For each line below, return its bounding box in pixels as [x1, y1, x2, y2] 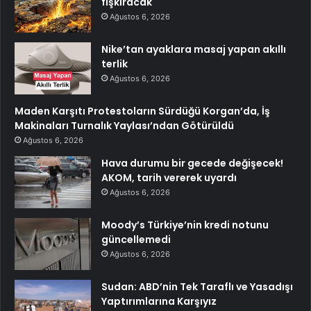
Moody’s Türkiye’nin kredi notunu [101, 218, 269, 233]
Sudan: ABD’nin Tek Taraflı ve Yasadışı [101, 280, 293, 294]
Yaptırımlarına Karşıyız [101, 294, 217, 309]
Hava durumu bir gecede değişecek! [101, 156, 283, 171]
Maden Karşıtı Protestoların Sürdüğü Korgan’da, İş [15, 104, 270, 119]
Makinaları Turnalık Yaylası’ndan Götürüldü [15, 119, 234, 133]
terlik [101, 57, 128, 72]
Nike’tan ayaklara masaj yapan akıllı [101, 42, 286, 57]
